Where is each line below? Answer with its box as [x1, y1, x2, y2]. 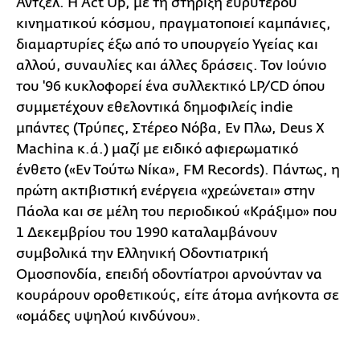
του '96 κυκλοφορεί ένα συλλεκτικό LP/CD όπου [16, 78, 325, 94]
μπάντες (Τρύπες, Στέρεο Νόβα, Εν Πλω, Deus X [16, 120, 325, 136]
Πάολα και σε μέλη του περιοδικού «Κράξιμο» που [16, 203, 337, 219]
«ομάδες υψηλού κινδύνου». [16, 308, 201, 324]
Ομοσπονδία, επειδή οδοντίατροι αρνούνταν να [16, 266, 322, 282]
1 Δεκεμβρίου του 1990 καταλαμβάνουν [16, 224, 277, 240]
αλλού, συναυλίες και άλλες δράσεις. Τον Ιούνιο [16, 57, 326, 73]
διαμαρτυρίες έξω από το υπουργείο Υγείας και [16, 36, 318, 52]
